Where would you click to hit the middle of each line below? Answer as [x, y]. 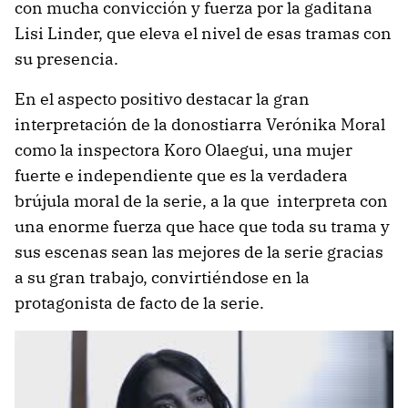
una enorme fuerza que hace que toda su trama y [202, 227]
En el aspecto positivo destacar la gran [162, 99]
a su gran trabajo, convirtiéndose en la [162, 278]
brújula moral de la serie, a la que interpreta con [201, 201]
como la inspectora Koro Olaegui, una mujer [184, 150]
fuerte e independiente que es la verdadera [181, 176]
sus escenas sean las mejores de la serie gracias [199, 252]
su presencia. [66, 59]
